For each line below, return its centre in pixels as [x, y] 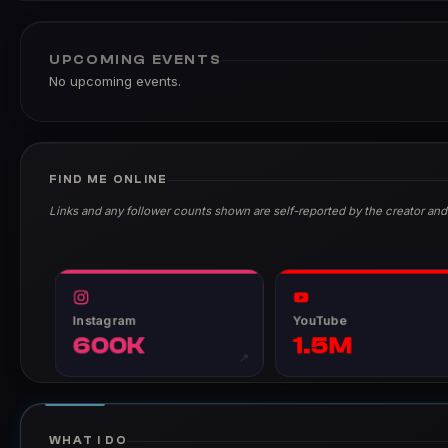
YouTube [319, 320]
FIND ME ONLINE [108, 179]
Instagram [104, 320]
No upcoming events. [115, 81]
